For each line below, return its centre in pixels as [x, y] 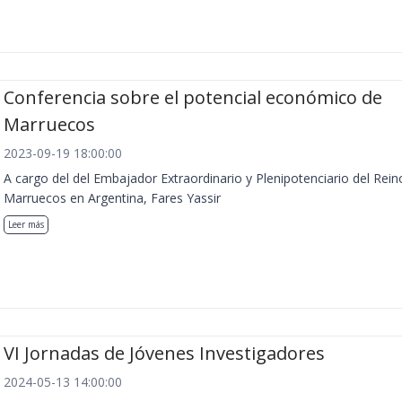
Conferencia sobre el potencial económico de [193, 97]
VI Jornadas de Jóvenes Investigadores [164, 354]
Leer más [26, 224]
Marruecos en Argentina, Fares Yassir [112, 197]
